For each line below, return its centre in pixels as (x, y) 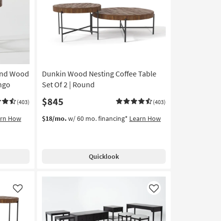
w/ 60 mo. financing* (98, 119)
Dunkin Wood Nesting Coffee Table (99, 74)
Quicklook (104, 157)
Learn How (145, 119)
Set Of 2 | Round (68, 85)
